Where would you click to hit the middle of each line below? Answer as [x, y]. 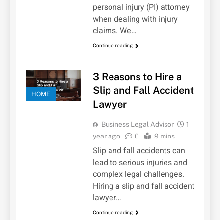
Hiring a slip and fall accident [143, 186]
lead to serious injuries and [140, 162]
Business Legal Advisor [137, 124]
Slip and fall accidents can [139, 151]
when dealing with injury [135, 19]
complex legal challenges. [138, 174]
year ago [106, 136]
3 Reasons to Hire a [137, 76]
